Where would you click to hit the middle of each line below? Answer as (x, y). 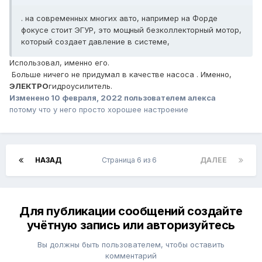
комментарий (131, 256)
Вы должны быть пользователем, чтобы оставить (131, 245)
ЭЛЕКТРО (29, 86)
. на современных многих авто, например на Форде (119, 18)
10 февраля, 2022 (87, 98)
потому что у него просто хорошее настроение (99, 110)
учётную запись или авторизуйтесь (131, 225)
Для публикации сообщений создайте (131, 211)
